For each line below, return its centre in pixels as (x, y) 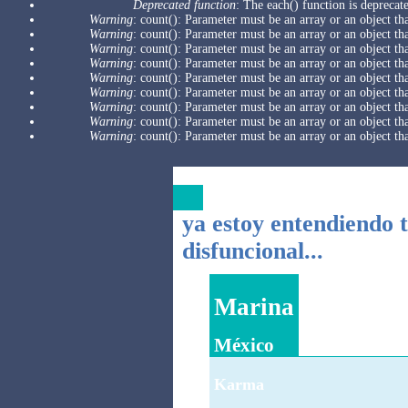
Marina (254, 307)
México (244, 345)
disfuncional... (252, 250)
